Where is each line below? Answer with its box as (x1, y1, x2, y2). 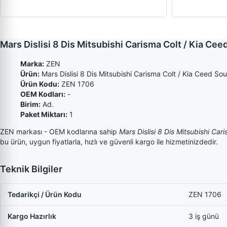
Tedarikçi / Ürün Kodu (8, 190, 82, 199)
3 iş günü (188, 212, 219, 220)
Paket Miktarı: (20, 110, 67, 119)
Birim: (20, 100, 41, 108)
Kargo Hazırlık (8, 212, 56, 220)
